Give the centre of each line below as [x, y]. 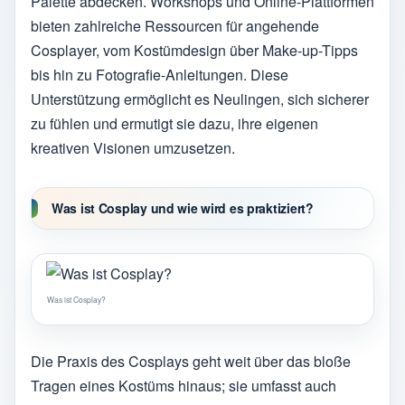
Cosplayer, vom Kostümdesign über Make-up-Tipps [194, 51]
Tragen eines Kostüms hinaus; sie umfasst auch [184, 385]
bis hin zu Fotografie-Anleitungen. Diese [160, 75]
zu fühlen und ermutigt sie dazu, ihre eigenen [174, 124]
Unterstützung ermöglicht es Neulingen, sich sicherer [200, 99]
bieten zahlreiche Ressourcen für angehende [175, 26]
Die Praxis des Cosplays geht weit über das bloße [191, 361]
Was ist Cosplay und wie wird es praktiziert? [183, 208]
